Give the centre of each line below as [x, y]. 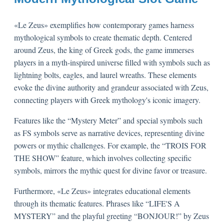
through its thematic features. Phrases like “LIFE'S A [97, 203]
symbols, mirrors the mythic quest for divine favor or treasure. [110, 170]
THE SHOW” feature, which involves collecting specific [103, 157]
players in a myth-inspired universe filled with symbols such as [112, 62]
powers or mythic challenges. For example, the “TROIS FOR [110, 145]
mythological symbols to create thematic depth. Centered [103, 37]
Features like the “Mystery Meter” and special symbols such [108, 120]
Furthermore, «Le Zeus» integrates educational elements [102, 190]
